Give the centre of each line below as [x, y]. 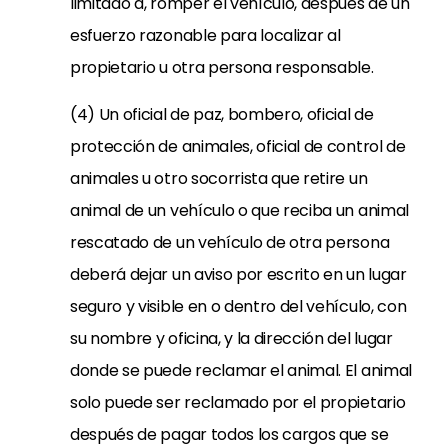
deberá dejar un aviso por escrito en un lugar [238, 274]
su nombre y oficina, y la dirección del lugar [231, 338]
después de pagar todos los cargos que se [229, 434]
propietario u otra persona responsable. [222, 67]
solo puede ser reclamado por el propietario [238, 402]
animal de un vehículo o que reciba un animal [239, 210]
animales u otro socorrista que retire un [219, 178]
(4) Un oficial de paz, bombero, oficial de [222, 114]
